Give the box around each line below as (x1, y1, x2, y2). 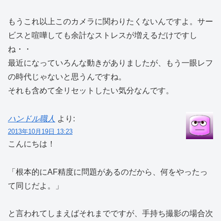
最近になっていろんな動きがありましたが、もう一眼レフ (8, 59, 213, 68)
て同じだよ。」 (8, 181, 63, 190)
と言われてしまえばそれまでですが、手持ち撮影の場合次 (8, 209, 213, 218)
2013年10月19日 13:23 (8, 127, 73, 135)
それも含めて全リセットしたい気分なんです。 (8, 86, 174, 95)
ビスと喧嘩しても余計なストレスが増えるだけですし (8, 31, 197, 40)
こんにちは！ (8, 139, 55, 148)
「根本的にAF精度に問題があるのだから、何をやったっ (8, 167, 208, 176)
